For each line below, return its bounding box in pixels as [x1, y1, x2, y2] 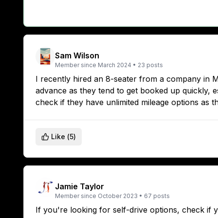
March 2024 [98, 61, 131, 69]
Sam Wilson [55, 51, 99, 61]
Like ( [51, 132, 70, 141]
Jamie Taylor [55, 182, 104, 192]
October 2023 [98, 192, 138, 200]
